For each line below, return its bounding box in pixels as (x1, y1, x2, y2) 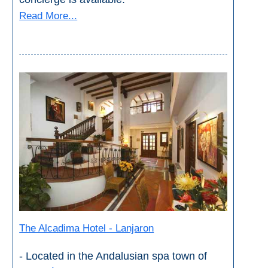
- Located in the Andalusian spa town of (19, 250, 208, 263)
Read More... (19, 10, 78, 22)
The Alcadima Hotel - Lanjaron (19, 223, 154, 234)
